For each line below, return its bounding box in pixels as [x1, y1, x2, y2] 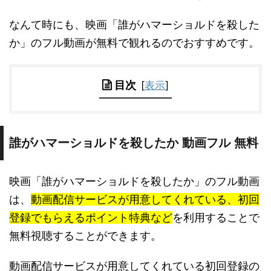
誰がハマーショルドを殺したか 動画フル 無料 [9, 136, 258, 149]
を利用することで [172, 211, 260, 224]
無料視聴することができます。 [9, 229, 162, 242]
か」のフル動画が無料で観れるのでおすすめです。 [9, 36, 260, 49]
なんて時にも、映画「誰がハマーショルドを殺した [9, 18, 260, 31]
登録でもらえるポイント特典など [9, 211, 172, 224]
